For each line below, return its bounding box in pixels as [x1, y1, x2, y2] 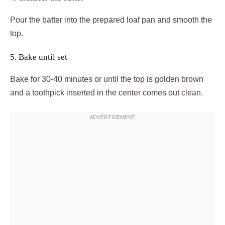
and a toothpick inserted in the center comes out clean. [10, 88, 203, 97]
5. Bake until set [10, 52, 67, 62]
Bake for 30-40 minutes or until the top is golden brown [10, 75, 203, 84]
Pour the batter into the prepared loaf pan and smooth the [10, 16, 212, 25]
